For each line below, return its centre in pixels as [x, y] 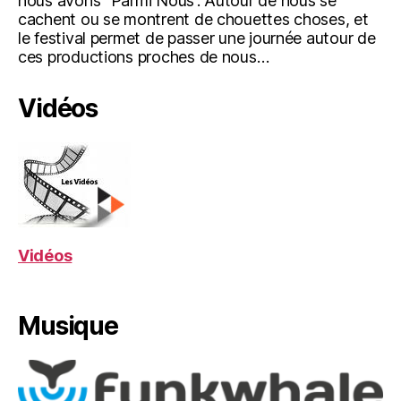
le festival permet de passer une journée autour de [197, 38]
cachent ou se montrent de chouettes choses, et [193, 19]
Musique [68, 325]
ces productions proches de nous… [144, 56]
